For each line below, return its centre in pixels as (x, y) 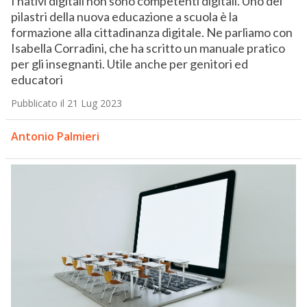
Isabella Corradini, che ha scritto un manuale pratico (148, 48)
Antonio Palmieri (55, 137)
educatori (37, 80)
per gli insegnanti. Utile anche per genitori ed (129, 64)
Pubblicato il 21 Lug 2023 (66, 103)
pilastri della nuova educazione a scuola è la (124, 17)
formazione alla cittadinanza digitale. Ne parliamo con (151, 33)
